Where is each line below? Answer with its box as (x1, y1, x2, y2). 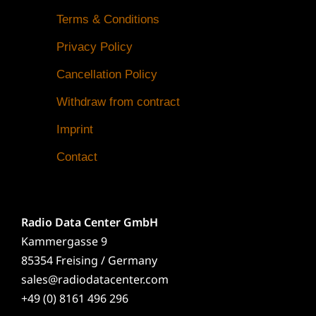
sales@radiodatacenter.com (21, 272, 169, 288)
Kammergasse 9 (21, 233, 107, 250)
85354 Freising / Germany (21, 253, 157, 269)
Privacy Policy (56, 40, 133, 54)
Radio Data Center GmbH (21, 214, 158, 231)
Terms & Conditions (56, 13, 159, 27)
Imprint (56, 123, 93, 137)
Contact (56, 150, 97, 164)
